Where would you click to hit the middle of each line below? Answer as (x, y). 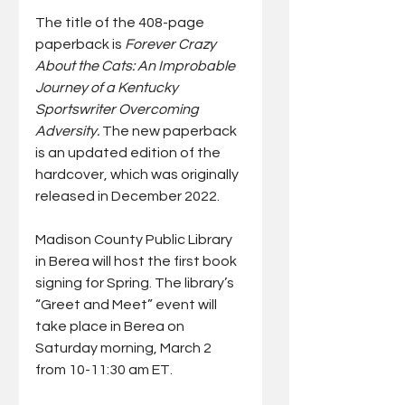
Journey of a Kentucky (108, 88)
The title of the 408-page (121, 23)
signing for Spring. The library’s (136, 283)
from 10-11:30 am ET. (104, 370)
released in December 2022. (129, 196)
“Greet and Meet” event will (127, 305)
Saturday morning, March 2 (125, 348)
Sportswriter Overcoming (118, 109)
